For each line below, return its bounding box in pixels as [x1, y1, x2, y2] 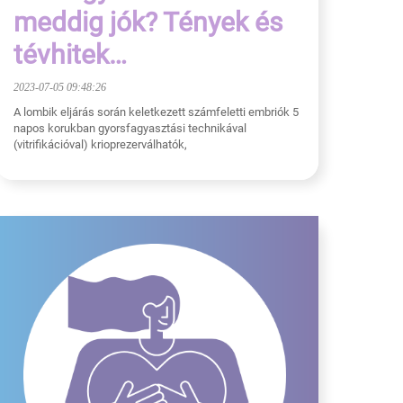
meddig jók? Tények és [13, 5, 282, 38]
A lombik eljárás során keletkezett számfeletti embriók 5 [13, 104, 299, 119]
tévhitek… [13, 38, 127, 70]
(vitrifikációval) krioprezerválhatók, [13, 137, 187, 151]
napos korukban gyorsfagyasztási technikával [13, 121, 246, 135]
